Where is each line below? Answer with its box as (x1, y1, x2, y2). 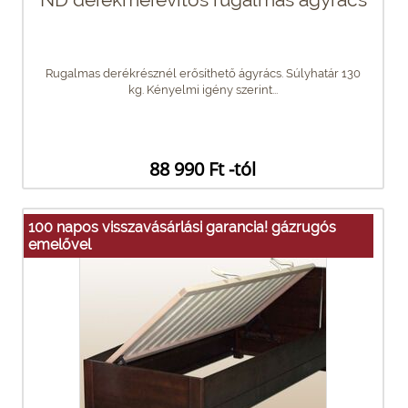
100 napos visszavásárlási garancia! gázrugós (28, 218, 336, 236)
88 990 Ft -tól (149, 156, 256, 181)
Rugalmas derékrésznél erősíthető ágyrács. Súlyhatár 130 (46, 66, 361, 80)
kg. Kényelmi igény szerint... (128, 82, 278, 97)
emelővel (28, 235, 91, 253)
